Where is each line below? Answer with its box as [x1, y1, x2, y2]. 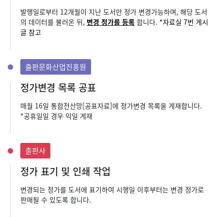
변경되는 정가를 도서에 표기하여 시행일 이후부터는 [20, 185, 169, 194]
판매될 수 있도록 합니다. [20, 195, 91, 204]
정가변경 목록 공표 [20, 80, 96, 94]
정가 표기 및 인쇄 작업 [20, 164, 110, 178]
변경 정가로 [169, 185, 204, 194]
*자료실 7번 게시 [159, 17, 208, 27]
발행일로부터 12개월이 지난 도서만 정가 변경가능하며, [20, 7, 178, 16]
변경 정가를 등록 [87, 17, 135, 27]
